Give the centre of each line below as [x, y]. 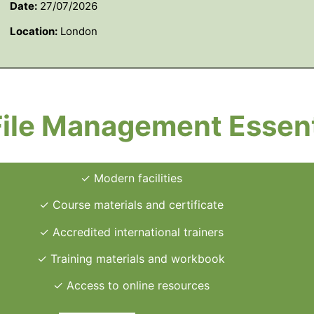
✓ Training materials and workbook [131, 258]
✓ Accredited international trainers [131, 232]
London [77, 32]
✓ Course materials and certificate [131, 205]
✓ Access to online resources [131, 286]
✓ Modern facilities [131, 178]
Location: [33, 32]
